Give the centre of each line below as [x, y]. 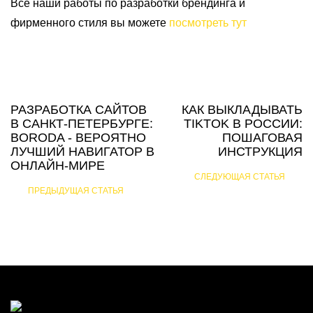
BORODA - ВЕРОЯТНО [78, 138]
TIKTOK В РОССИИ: [243, 124]
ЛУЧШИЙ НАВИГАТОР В [82, 152]
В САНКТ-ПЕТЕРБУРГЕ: [82, 124]
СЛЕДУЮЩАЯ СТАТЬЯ [240, 177]
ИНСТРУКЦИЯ [260, 152]
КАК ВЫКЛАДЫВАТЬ [242, 110]
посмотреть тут [208, 23]
